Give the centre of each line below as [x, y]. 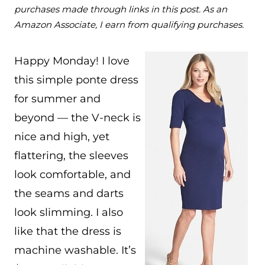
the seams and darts [69, 193]
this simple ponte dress [76, 80]
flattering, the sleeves [71, 156]
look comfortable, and [72, 174]
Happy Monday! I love [72, 61]
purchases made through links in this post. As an [121, 9]
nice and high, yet [62, 137]
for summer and [57, 99]
